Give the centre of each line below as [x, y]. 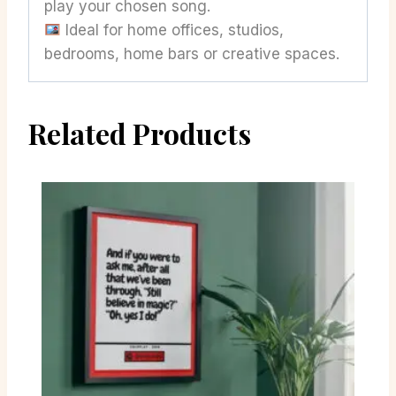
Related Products [140, 133]
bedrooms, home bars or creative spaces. [192, 54]
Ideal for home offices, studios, [173, 30]
